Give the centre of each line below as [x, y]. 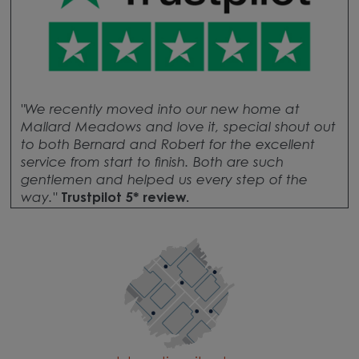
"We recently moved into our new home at [160, 110]
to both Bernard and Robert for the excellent [167, 145]
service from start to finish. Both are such [152, 163]
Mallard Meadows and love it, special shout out [178, 128]
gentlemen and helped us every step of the [164, 181]
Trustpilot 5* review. [123, 198]
